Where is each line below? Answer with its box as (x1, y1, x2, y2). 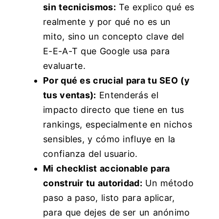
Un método (142, 178, 194, 189)
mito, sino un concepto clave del (43, 31, 184, 42)
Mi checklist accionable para (43, 163, 170, 174)
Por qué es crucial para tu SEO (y (43, 75, 190, 86)
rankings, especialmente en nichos (43, 119, 192, 130)
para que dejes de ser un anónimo (43, 207, 190, 218)
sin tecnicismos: (43, 2, 116, 13)
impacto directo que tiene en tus (43, 105, 184, 115)
